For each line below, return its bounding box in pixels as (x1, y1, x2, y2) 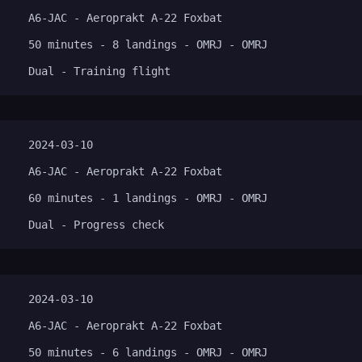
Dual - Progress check (28, 218, 164, 232)
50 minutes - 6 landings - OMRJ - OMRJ (28, 345, 267, 359)
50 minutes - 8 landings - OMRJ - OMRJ (28, 38, 267, 52)
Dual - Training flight (28, 65, 170, 78)
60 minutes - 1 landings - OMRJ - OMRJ (28, 192, 267, 205)
